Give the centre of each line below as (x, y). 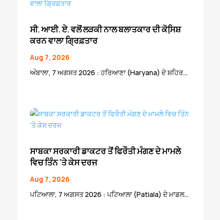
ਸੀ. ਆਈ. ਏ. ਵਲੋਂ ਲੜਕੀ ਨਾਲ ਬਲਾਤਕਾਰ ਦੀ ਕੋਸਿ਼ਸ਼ (105, 29)
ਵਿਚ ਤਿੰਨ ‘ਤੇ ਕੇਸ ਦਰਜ (63, 163)
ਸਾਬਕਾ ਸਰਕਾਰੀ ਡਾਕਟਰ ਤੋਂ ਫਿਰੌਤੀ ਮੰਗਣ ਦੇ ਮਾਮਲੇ (105, 151)
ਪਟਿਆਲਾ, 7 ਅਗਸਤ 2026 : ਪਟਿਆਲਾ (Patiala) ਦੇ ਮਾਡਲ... (109, 194)
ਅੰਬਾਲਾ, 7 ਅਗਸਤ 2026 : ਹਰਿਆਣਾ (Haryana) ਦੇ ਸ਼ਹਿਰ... (109, 73)
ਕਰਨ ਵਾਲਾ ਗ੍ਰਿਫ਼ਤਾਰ (64, 41)
